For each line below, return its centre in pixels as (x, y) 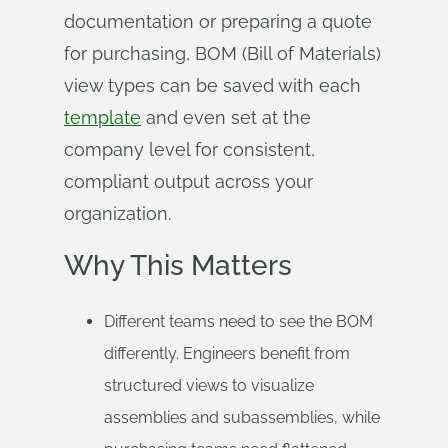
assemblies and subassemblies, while (242, 417)
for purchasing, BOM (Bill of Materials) (222, 53)
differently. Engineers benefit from (227, 353)
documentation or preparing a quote (218, 21)
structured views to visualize (209, 385)
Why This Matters (178, 265)
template (102, 117)
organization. (117, 213)
